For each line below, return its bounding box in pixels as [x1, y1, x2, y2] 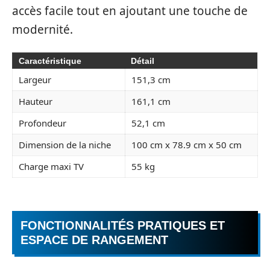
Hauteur [19, 95, 52, 107]
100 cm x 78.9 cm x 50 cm [131, 139, 242, 151]
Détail [131, 56, 154, 66]
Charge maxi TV [19, 160, 84, 172]
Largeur [19, 74, 51, 86]
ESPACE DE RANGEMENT [20, 233, 168, 246]
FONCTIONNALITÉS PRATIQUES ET [20, 218, 225, 232]
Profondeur [19, 117, 66, 129]
